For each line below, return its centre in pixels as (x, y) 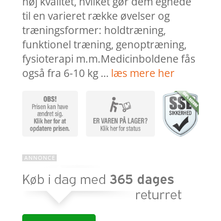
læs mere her (143, 73)
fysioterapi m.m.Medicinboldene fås (109, 59)
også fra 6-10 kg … (66, 73)
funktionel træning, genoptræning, (104, 45)
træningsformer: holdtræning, (94, 30)
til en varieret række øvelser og (96, 16)
